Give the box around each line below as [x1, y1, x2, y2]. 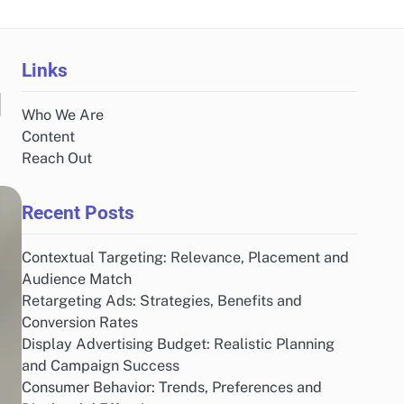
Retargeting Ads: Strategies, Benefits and [22, 292, 302, 309]
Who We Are [22, 106, 104, 124]
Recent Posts [22, 201, 134, 224]
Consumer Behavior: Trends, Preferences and [22, 379, 322, 396]
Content [22, 128, 75, 145]
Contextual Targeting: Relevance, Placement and [22, 249, 349, 266]
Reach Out [22, 150, 92, 167]
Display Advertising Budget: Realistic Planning [22, 335, 335, 353]
